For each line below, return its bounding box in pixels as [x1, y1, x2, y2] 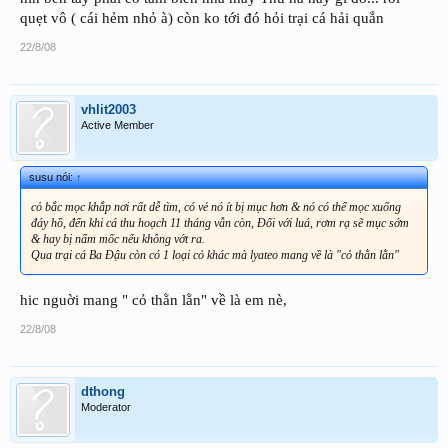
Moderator [81, 400, 131, 413]
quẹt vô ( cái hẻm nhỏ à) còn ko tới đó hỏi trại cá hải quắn [20, 10, 384, 27]
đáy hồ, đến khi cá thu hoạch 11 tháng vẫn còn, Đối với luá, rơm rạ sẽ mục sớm [31, 216, 409, 231]
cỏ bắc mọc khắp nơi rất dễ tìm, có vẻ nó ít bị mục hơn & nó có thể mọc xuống [31, 200, 401, 215]
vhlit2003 [81, 102, 136, 118]
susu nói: [29, 171, 76, 184]
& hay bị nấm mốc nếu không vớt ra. [31, 232, 205, 247]
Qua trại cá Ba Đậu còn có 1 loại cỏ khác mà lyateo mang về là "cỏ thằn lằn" [31, 248, 399, 263]
